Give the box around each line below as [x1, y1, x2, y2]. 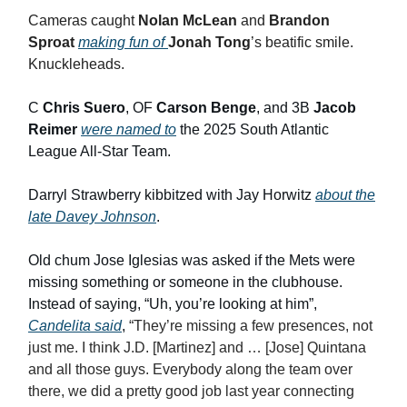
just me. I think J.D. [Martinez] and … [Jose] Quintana [28, 340, 366, 356]
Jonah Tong [168, 35, 251, 51]
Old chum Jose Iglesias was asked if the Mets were [28, 253, 355, 269]
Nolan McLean [138, 13, 237, 29]
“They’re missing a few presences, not [129, 318, 372, 334]
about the [315, 187, 375, 203]
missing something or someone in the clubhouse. [28, 274, 342, 291]
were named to [81, 122, 176, 138]
